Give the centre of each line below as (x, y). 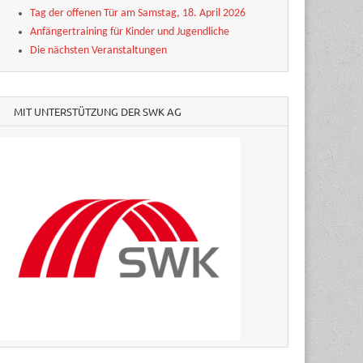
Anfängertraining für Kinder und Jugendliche (130, 32)
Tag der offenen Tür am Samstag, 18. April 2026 (138, 13)
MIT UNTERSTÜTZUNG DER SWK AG (98, 111)
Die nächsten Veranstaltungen (99, 51)
